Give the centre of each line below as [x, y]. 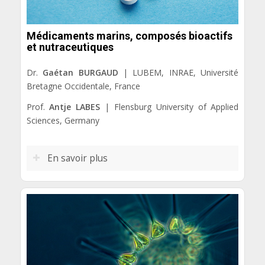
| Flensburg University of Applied [169, 106]
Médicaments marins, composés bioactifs [129, 36]
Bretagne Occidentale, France [83, 86]
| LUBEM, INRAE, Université [178, 73]
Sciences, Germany [63, 120]
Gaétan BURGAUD [80, 73]
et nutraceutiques [70, 47]
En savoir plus [77, 158]
